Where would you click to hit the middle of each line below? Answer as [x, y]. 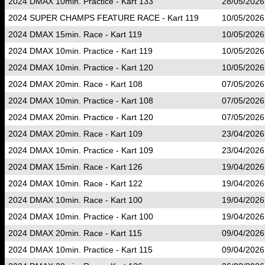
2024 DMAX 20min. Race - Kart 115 [75, 233]
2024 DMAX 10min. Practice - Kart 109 [81, 150]
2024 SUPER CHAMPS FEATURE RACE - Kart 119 [104, 18]
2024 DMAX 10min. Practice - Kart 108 [81, 101]
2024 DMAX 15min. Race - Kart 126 [75, 167]
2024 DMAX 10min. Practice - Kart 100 [81, 216]
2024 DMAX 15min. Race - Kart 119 [75, 34]
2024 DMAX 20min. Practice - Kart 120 [81, 117]
